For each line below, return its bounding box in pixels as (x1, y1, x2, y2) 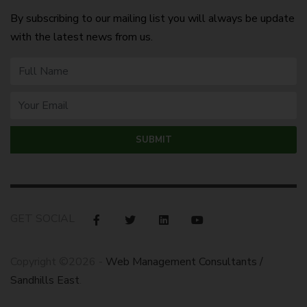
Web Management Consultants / (106, 254, 263, 269)
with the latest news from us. (10, 29, 153, 45)
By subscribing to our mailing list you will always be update (10, 11, 295, 26)
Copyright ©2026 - (10, 254, 106, 269)
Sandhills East (10, 273, 79, 288)
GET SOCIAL (10, 211, 75, 226)
